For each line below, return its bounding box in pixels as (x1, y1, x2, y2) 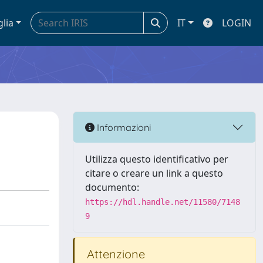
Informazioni (95, 121, 151, 133)
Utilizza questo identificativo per (85, 153, 228, 166)
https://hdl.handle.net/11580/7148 (85, 197, 240, 207)
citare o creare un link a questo (85, 167, 223, 180)
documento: (85, 181, 139, 194)
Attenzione (84, 247, 145, 261)
